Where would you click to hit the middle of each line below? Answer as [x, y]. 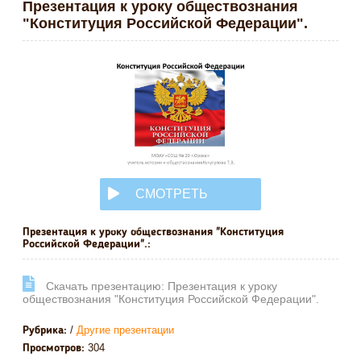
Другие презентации [125, 330]
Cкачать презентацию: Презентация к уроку [160, 286]
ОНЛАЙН [136, 226]
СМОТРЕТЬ [172, 194]
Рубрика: [45, 330]
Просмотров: [54, 348]
